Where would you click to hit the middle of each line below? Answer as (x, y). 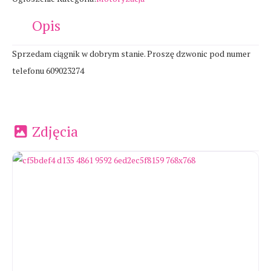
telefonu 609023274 (48, 70)
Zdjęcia (55, 131)
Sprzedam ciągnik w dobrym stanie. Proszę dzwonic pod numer (131, 53)
